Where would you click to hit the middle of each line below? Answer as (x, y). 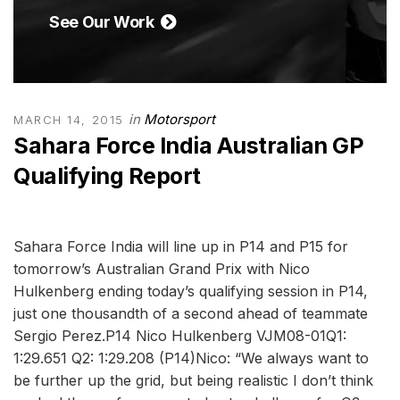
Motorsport (179, 119)
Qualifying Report (107, 176)
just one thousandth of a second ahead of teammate (191, 313)
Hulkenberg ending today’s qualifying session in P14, (191, 291)
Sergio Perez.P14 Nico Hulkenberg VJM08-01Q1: (180, 336)
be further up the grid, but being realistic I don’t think (193, 380)
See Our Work (105, 22)
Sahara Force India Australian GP (188, 146)
